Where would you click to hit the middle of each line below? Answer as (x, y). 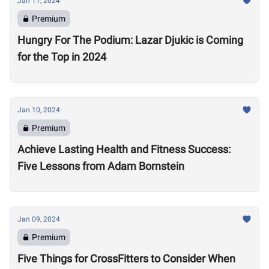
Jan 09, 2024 (39, 219)
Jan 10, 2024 (39, 110)
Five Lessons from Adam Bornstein (101, 166)
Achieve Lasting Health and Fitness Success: (124, 149)
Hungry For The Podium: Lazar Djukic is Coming (130, 40)
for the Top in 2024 (62, 57)
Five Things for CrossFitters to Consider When (126, 258)
